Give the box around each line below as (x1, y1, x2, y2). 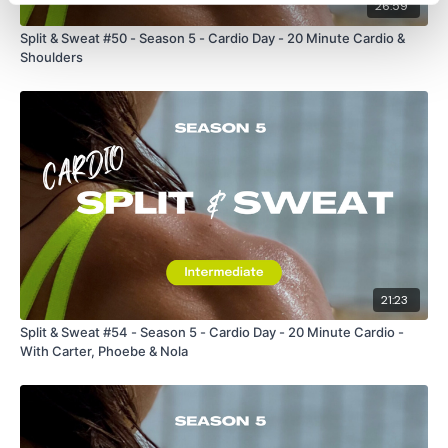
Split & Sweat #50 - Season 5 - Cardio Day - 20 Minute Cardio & (20, 30, 405, 47)
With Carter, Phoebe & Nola (20, 342, 188, 359)
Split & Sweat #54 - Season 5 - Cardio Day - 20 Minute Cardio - (20, 323, 404, 340)
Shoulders (20, 49, 83, 66)
